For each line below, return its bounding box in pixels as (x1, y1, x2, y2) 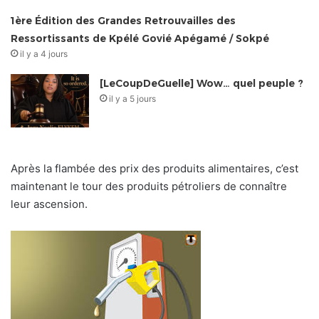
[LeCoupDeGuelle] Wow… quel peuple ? (100, 77, 304, 90)
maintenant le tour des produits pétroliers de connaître (11, 179, 287, 194)
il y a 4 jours (20, 48, 68, 60)
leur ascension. (11, 197, 88, 211)
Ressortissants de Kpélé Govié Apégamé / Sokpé (11, 32, 270, 46)
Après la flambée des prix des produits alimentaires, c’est (11, 162, 298, 176)
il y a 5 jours (109, 93, 157, 105)
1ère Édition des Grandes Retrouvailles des (11, 14, 236, 28)
